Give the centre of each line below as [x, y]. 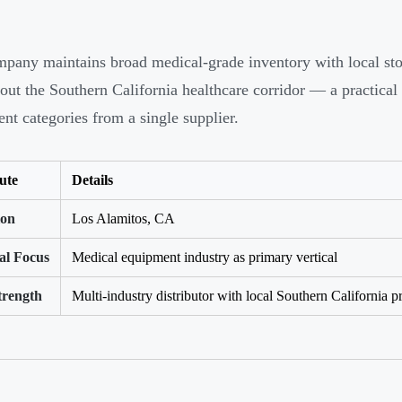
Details [92, 180]
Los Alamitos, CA [123, 219]
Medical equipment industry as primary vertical [205, 258]
